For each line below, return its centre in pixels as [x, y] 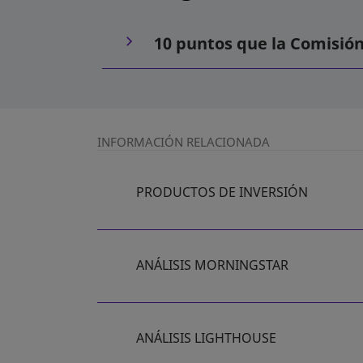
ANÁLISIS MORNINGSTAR [212, 265]
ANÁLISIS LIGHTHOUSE [206, 338]
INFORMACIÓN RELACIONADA [184, 142]
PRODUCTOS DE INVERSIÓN [222, 192]
